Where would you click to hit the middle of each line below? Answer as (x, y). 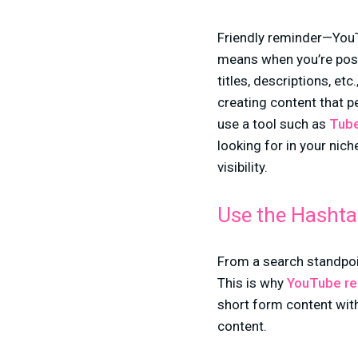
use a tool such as (273, 124)
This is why (252, 283)
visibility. (243, 167)
